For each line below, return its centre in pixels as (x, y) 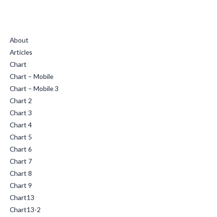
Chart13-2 (25, 209)
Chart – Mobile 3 (34, 88)
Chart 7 (21, 161)
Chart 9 (21, 185)
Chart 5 (21, 137)
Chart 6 (21, 149)
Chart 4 (21, 124)
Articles (21, 52)
